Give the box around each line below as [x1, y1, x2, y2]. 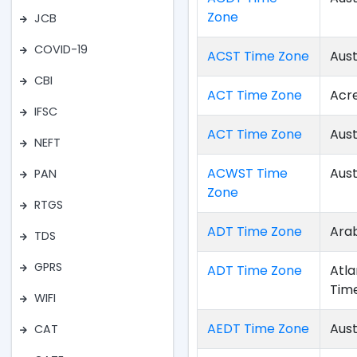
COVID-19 [34, 41, 88, 58]
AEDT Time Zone [207, 320, 310, 338]
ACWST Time [207, 164, 288, 182]
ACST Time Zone [207, 47, 310, 65]
